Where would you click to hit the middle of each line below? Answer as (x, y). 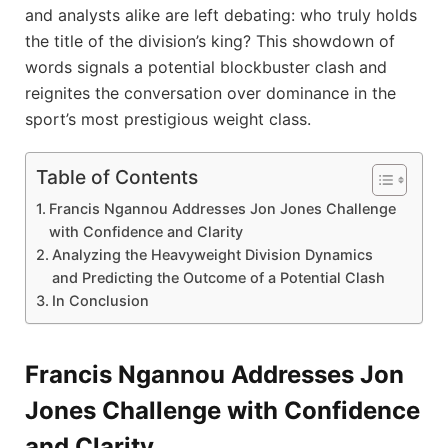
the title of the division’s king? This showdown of (210, 40)
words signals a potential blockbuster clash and (206, 66)
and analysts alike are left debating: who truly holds (221, 14)
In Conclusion (100, 301)
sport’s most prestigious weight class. (168, 118)
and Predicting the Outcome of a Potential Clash (218, 278)
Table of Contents (117, 177)
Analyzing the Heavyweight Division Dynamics (212, 255)
